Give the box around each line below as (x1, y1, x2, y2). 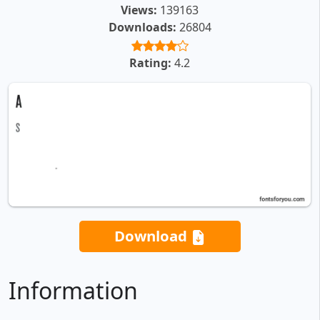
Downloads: (108, 19, 176, 36)
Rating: (129, 55, 171, 71)
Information (9, 275, 138, 306)
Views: (121, 2, 157, 19)
